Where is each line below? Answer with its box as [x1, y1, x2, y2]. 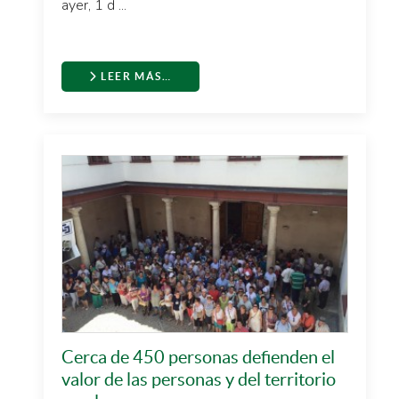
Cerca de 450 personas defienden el [61, 347, 335, 367]
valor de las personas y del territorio [61, 370, 336, 389]
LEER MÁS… [97, 70, 172, 82]
